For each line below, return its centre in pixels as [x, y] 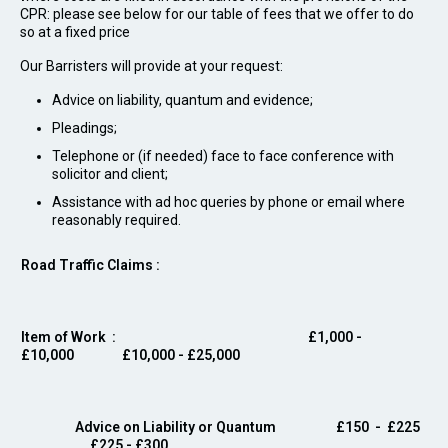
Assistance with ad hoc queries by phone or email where [228, 202]
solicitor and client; [110, 174]
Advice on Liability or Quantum [174, 427]
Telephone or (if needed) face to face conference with [223, 156]
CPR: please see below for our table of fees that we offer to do [217, 14]
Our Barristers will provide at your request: [151, 66]
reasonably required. [116, 220]
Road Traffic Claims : [90, 265]
